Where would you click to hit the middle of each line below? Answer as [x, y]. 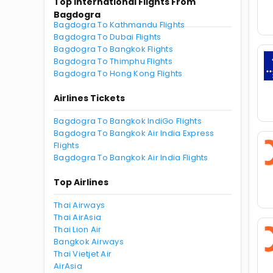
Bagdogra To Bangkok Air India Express [134, 133]
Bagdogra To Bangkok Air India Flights [131, 158]
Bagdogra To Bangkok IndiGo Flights [128, 121]
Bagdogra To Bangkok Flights [114, 49]
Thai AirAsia [78, 217]
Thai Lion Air [78, 229]
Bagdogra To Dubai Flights [108, 37]
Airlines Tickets [89, 98]
